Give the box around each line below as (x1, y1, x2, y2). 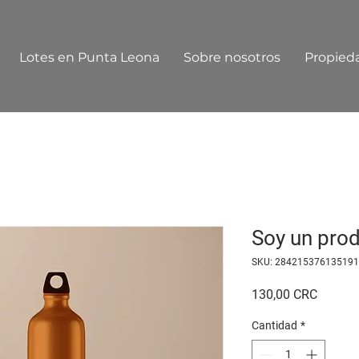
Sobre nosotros (184, 50, 280, 65)
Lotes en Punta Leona (19, 50, 159, 65)
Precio (317, 286, 352, 301)
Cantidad (252, 319, 297, 332)
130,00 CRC (252, 287, 317, 302)
